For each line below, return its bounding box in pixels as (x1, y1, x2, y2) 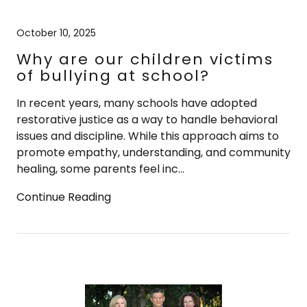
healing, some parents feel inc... (16, 160, 184, 177)
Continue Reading (16, 188, 111, 205)
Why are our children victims (16, 48, 273, 70)
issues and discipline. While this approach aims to (16, 127, 279, 144)
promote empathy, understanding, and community (16, 144, 291, 160)
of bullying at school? (16, 64, 210, 86)
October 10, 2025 (16, 25, 96, 40)
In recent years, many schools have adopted (16, 95, 257, 111)
